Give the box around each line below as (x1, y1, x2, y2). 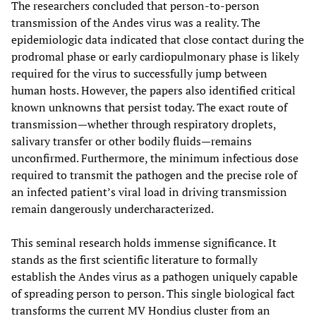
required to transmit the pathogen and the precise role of (11, 167, 297, 183)
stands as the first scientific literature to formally (11, 252, 257, 268)
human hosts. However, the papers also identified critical (11, 83, 296, 99)
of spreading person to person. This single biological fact (11, 286, 295, 302)
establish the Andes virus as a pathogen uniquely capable (11, 269, 298, 285)
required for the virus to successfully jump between (11, 66, 267, 82)
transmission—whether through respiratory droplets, (11, 116, 276, 133)
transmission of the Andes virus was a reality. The (11, 15, 260, 31)
